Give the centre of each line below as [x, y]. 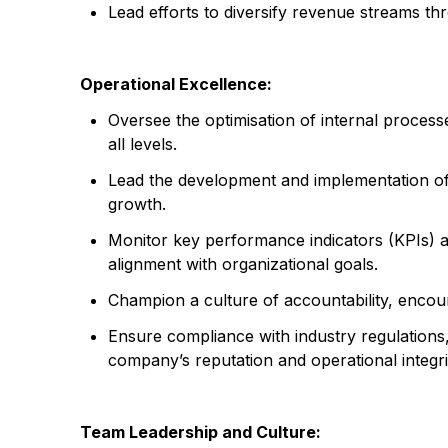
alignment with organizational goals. [243, 264]
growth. [137, 204]
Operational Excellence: [176, 84]
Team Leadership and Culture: [200, 432]
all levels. [142, 144]
